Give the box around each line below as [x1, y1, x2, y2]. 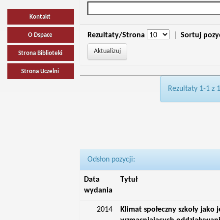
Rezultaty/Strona [87, 31, 145, 39]
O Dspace [27, 32, 53, 38]
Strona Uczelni [21, 68, 59, 75]
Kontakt [29, 14, 51, 20]
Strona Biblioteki [18, 50, 62, 56]
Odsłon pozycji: [87, 156, 135, 164]
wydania [83, 187, 112, 194]
